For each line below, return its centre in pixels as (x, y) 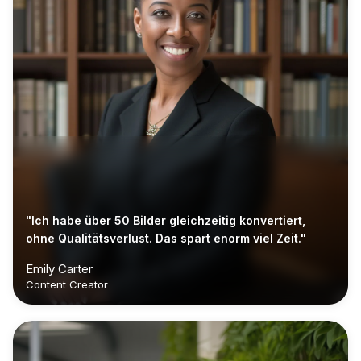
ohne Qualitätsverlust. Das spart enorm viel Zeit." (166, 239)
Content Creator (67, 285)
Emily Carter (59, 269)
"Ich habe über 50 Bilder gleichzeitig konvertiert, (166, 221)
